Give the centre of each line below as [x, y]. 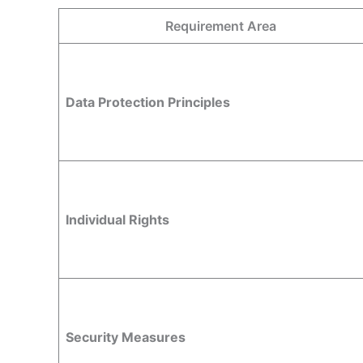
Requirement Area [220, 26]
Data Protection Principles [148, 102]
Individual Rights [117, 219]
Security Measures [126, 337]
